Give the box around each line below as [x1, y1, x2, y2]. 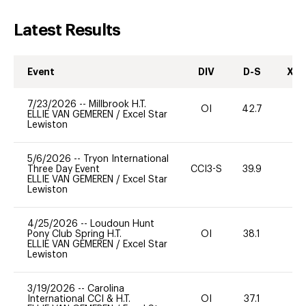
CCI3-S [191, 164, 223, 174]
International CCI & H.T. [27, 294, 130, 304]
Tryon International [83, 154, 169, 164]
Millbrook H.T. [89, 99, 146, 109]
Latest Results [14, 21, 121, 38]
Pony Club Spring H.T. [27, 229, 122, 239]
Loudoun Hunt [90, 219, 154, 229]
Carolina [87, 283, 124, 294]
